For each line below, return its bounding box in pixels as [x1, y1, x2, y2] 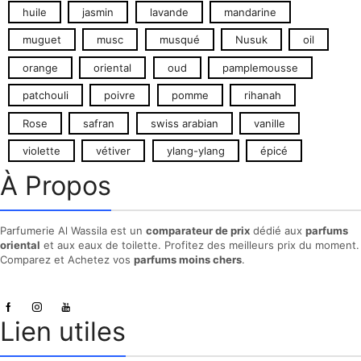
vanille [253, 116, 285, 130]
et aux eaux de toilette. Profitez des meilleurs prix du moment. [40, 239, 359, 252]
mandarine [223, 5, 276, 19]
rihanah [243, 89, 281, 102]
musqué [159, 33, 200, 47]
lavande [149, 5, 189, 19]
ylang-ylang [166, 144, 225, 158]
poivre [104, 89, 136, 102]
